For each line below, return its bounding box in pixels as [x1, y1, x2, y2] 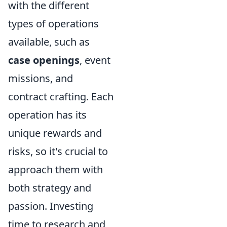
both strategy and [8, 181, 91, 195]
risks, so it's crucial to [8, 144, 108, 158]
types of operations [8, 17, 99, 30]
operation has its [8, 108, 87, 122]
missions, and [8, 71, 73, 85]
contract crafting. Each [8, 90, 113, 103]
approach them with [8, 163, 103, 176]
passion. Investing [8, 199, 93, 213]
